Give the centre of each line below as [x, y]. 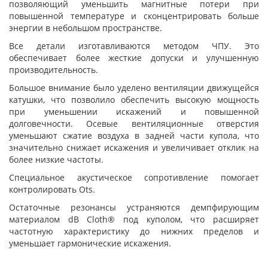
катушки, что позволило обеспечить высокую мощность [134, 100]
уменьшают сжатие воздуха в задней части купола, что [134, 135]
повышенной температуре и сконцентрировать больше [134, 16]
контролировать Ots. [52, 189]
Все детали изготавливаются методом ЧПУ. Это [134, 46]
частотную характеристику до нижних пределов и [134, 231]
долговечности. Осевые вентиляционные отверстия [134, 124]
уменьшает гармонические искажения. [90, 243]
